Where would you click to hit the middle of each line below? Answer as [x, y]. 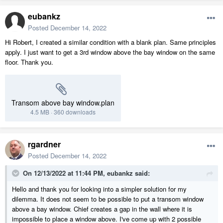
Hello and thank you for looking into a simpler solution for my [99, 189]
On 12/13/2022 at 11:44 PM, [65, 173]
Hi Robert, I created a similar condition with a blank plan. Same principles [111, 42]
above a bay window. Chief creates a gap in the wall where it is [102, 209]
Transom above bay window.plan [63, 103]
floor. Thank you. [29, 62]
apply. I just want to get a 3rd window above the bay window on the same [110, 52]
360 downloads [75, 112]
